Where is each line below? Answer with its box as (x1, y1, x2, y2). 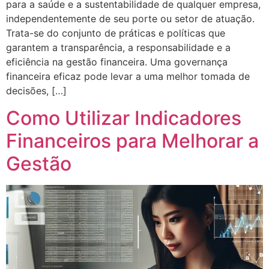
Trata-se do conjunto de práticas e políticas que (6, 27, 225, 40)
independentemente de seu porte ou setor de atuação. (6, 13, 255, 25)
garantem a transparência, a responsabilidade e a (6, 41, 231, 54)
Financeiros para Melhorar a (6, 128, 259, 153)
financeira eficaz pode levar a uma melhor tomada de (6, 70, 250, 83)
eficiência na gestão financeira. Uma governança (6, 56, 228, 68)
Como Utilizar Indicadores (6, 106, 241, 130)
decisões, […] (6, 85, 67, 97)
